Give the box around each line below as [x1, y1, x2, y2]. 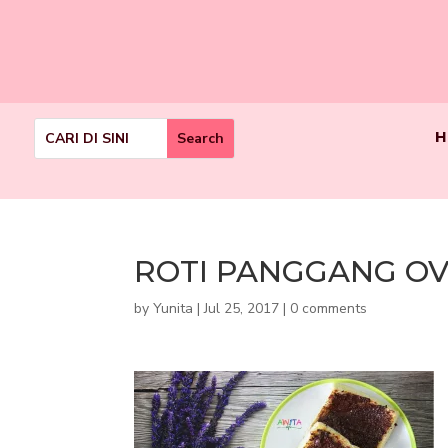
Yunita [153, 298, 194, 318]
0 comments [290, 298, 368, 318]
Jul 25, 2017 [204, 298, 280, 318]
